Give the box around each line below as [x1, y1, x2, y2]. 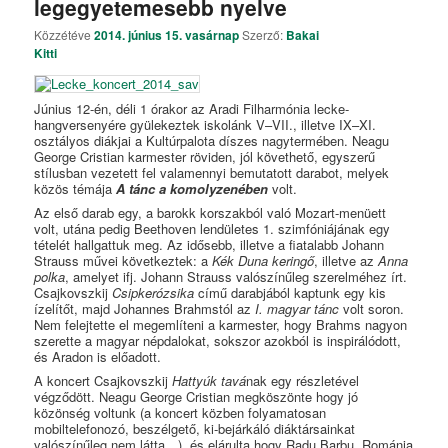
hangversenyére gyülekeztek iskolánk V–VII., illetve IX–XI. [34, 115, 377, 135]
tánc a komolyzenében [129, 179, 269, 199]
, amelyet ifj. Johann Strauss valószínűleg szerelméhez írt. [65, 266, 408, 286]
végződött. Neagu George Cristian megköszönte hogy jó [34, 386, 359, 406]
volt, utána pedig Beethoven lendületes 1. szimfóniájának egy [34, 218, 391, 238]
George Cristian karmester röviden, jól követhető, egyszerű [34, 147, 376, 167]
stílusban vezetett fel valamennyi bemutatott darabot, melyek [34, 163, 390, 183]
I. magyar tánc [255, 298, 340, 318]
